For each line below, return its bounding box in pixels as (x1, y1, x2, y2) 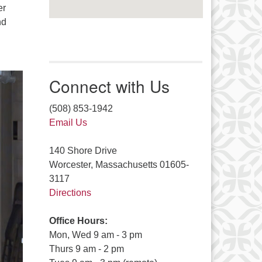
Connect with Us (49, 74, 170, 98)
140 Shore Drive (49, 146, 117, 156)
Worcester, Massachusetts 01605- (49, 160, 189, 170)
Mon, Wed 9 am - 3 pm (49, 230, 142, 240)
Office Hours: (49, 216, 108, 226)
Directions (49, 188, 91, 198)
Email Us (49, 118, 87, 128)
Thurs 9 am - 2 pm (49, 244, 124, 254)
